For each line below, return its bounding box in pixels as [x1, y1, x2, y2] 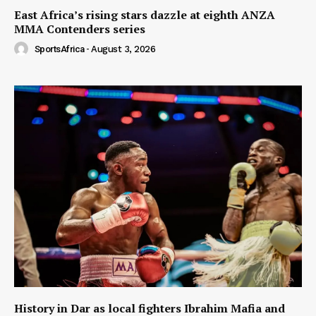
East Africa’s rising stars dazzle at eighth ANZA [14, 7, 275, 23]
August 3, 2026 [91, 43, 155, 54]
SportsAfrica [34, 43, 85, 54]
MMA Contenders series [14, 21, 145, 37]
